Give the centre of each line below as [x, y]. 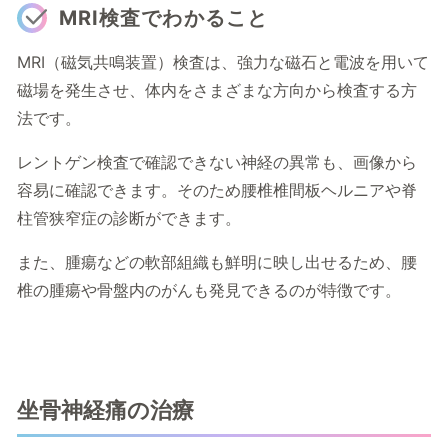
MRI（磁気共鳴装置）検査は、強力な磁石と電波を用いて [223, 62]
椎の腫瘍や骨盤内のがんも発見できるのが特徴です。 [209, 290]
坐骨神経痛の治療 [105, 410]
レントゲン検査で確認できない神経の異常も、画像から [217, 162]
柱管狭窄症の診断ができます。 [129, 218]
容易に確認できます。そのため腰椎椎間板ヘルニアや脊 [217, 190]
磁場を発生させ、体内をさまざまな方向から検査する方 [217, 90]
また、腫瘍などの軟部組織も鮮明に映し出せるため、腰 [217, 262]
